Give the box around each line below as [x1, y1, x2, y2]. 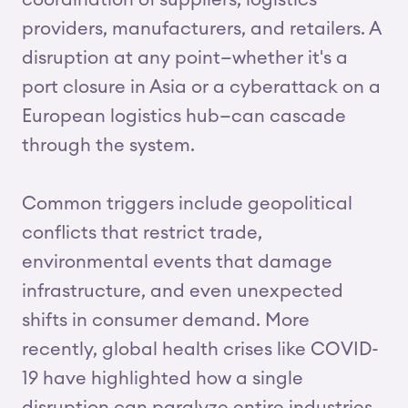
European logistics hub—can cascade [22, 107, 346, 126]
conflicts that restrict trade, [22, 224, 262, 242]
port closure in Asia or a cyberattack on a [22, 78, 381, 97]
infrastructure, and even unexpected [22, 282, 343, 301]
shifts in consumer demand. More [22, 311, 310, 330]
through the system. [22, 137, 195, 155]
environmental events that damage [22, 253, 332, 271]
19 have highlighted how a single [22, 370, 303, 388]
